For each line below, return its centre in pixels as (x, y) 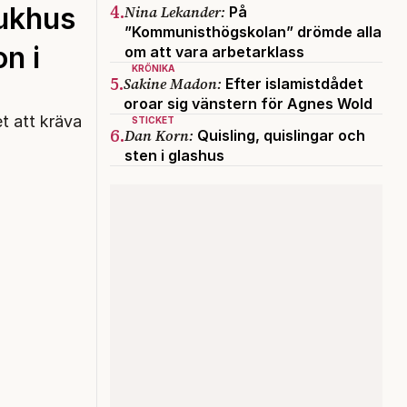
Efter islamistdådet (293, 83)
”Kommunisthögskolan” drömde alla (253, 31)
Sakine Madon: (173, 83)
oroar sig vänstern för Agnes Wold (248, 103)
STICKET (153, 119)
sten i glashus (174, 155)
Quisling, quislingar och (279, 135)
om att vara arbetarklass (214, 51)
